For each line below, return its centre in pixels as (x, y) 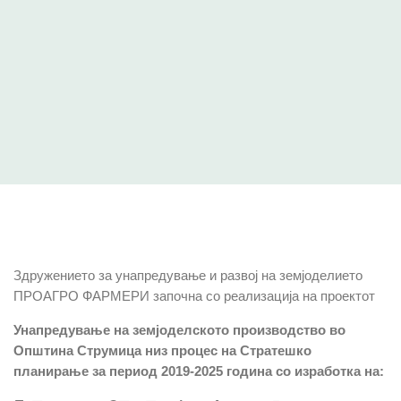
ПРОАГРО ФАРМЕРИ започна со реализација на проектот (194, 295)
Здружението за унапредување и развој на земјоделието (188, 275)
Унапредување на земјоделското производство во (179, 329)
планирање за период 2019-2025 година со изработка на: (199, 371)
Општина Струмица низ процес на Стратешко (162, 350)
